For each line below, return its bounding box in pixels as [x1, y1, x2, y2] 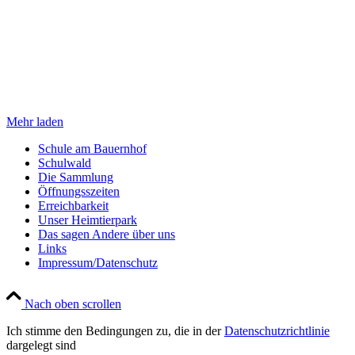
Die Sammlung [38, 170, 113, 185]
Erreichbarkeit [38, 199, 109, 213]
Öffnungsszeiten [38, 185, 120, 199]
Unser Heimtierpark [38, 213, 137, 227]
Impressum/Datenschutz [38, 256, 158, 270]
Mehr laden [6, 115, 63, 129]
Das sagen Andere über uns [38, 227, 175, 242]
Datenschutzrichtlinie [224, 324, 330, 338]
